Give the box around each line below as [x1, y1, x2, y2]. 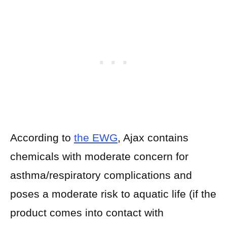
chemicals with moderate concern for [10, 150, 188, 163]
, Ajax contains [118, 132, 188, 144]
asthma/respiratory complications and [10, 169, 192, 181]
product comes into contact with [10, 207, 164, 219]
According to [10, 132, 74, 144]
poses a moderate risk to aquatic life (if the [10, 188, 216, 200]
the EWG [74, 132, 118, 144]
